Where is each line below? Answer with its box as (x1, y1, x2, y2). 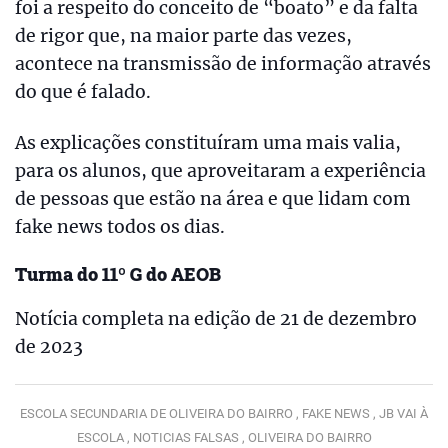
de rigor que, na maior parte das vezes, (15, 24, 352, 47)
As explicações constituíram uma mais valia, (15, 131, 401, 154)
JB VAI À (379, 406, 428, 422)
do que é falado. (15, 80, 151, 103)
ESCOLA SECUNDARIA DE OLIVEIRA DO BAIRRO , (20, 406, 302, 422)
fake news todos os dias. (15, 215, 225, 238)
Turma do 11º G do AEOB (15, 262, 221, 286)
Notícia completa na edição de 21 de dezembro (15, 308, 417, 331)
